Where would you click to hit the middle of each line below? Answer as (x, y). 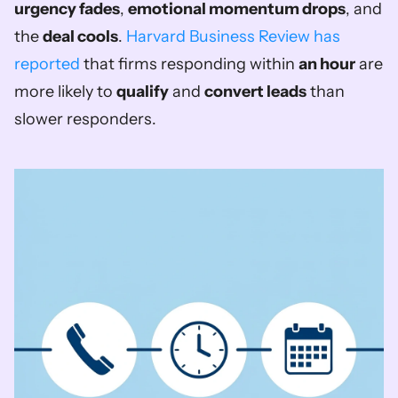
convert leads (255, 92)
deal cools (80, 36)
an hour (327, 64)
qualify (143, 92)
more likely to (65, 92)
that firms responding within (189, 64)
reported (47, 64)
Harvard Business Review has (233, 36)
